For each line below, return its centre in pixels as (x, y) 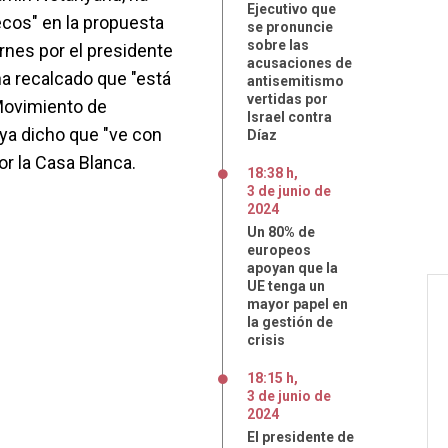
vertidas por (287, 99)
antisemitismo (295, 81)
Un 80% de (281, 232)
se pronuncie (290, 27)
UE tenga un (286, 286)
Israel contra (289, 117)
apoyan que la (292, 268)
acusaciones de (299, 63)
